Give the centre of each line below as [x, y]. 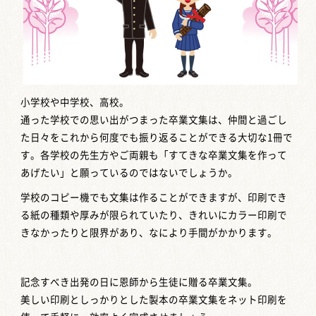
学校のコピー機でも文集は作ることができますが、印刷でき [154, 198]
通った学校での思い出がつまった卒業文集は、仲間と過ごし [154, 120]
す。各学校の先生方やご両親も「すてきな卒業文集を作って [154, 156]
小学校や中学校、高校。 [75, 103]
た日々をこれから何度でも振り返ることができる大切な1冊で [157, 138]
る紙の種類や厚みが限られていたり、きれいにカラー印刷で [154, 215]
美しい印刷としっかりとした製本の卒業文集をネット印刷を [154, 300]
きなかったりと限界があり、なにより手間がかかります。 [149, 233]
